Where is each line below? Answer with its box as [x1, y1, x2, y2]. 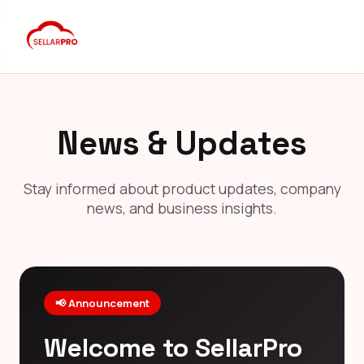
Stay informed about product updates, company [23, 178, 341, 198]
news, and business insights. [87, 197, 277, 218]
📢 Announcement [55, 295, 149, 310]
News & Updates [57, 123, 307, 164]
